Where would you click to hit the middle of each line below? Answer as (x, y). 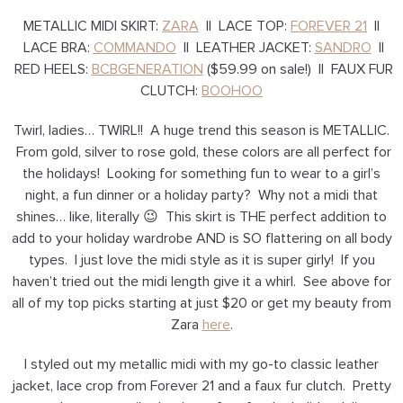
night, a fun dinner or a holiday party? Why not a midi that (201, 196)
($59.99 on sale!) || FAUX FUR (298, 70)
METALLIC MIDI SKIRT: (93, 27)
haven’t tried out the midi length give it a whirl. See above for (201, 282)
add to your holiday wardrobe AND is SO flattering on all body (201, 239)
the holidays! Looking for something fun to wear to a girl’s (201, 174)
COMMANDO (134, 48)
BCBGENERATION (147, 70)
